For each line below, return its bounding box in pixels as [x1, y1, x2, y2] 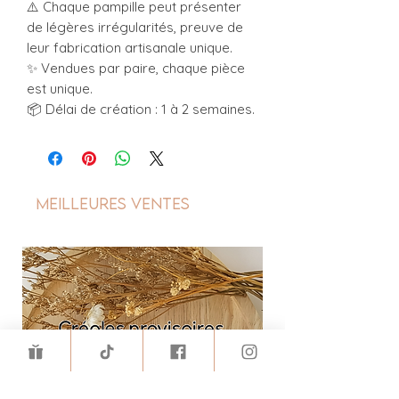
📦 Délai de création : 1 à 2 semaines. [27, 100, 255, 118]
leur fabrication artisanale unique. [27, 38, 232, 56]
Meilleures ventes [36, 193, 190, 213]
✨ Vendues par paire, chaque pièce [27, 59, 245, 77]
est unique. [27, 79, 93, 97]
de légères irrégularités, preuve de [27, 18, 243, 36]
